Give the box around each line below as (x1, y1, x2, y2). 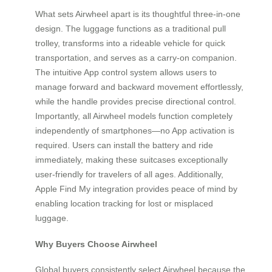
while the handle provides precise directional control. (35, 97, 236, 107)
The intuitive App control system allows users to (35, 67, 217, 78)
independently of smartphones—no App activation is (35, 126, 234, 136)
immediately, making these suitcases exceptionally (35, 155, 228, 165)
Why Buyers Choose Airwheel (35, 239, 157, 249)
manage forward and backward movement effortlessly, (35, 82, 243, 92)
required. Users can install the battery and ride (35, 140, 213, 151)
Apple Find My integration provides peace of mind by (35, 184, 237, 194)
